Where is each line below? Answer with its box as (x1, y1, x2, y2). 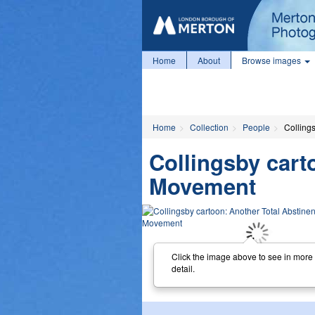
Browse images (242, 54, 303, 66)
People (243, 121, 270, 133)
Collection (190, 121, 229, 133)
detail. (171, 262, 195, 274)
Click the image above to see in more (171, 250, 313, 262)
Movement (149, 170, 256, 202)
